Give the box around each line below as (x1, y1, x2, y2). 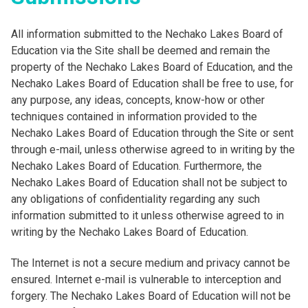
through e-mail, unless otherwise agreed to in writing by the (11, 143, 295, 156)
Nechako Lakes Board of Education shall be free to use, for (11, 77, 294, 90)
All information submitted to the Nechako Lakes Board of (11, 27, 283, 41)
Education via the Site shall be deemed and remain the (11, 44, 270, 57)
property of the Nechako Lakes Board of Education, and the (11, 60, 293, 74)
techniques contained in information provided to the (11, 110, 257, 123)
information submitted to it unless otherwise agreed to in (11, 209, 284, 222)
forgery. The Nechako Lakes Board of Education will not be (11, 289, 291, 302)
